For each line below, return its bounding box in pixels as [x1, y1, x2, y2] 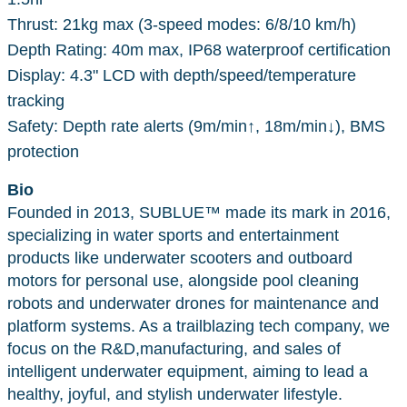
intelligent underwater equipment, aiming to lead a [7, 362, 368, 381]
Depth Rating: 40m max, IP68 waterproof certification [7, 40, 391, 59]
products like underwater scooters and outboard [7, 248, 352, 267]
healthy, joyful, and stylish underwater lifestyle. [7, 384, 342, 403]
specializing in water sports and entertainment [7, 225, 339, 244]
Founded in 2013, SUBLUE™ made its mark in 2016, [7, 203, 391, 222]
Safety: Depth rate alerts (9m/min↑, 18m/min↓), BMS [7, 116, 385, 135]
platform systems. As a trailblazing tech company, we [7, 316, 390, 335]
